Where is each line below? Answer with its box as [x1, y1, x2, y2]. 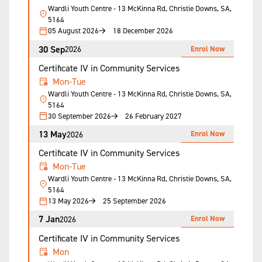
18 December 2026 [113, 26, 173, 36]
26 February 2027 [125, 111, 182, 120]
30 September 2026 [48, 111, 111, 120]
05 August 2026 [48, 26, 99, 36]
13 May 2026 [48, 196, 89, 206]
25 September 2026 [103, 196, 166, 206]
